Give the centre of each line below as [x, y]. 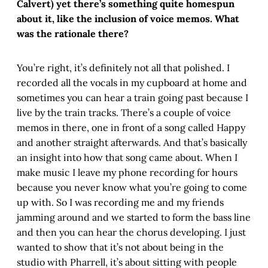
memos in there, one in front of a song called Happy [131, 128]
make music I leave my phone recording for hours [127, 173]
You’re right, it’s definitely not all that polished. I [123, 68]
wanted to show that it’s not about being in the [120, 247]
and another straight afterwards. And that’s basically [132, 143]
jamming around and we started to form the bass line [134, 217]
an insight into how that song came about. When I [127, 158]
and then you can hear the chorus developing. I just [131, 232]
